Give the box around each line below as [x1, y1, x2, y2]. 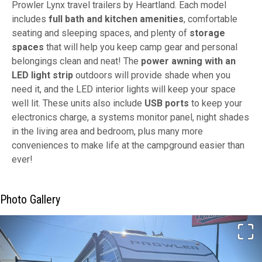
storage [187, 27, 225, 39]
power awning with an [141, 55, 236, 67]
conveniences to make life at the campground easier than [12, 139, 244, 151]
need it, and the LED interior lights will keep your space [12, 83, 236, 95]
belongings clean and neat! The [12, 55, 141, 67]
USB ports [142, 97, 189, 109]
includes [12, 13, 49, 25]
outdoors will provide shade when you [73, 69, 230, 81]
